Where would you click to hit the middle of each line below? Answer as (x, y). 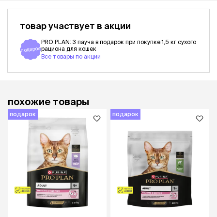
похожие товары (48, 101)
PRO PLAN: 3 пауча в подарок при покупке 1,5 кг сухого (119, 42)
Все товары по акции (71, 56)
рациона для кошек (69, 49)
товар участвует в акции (75, 26)
